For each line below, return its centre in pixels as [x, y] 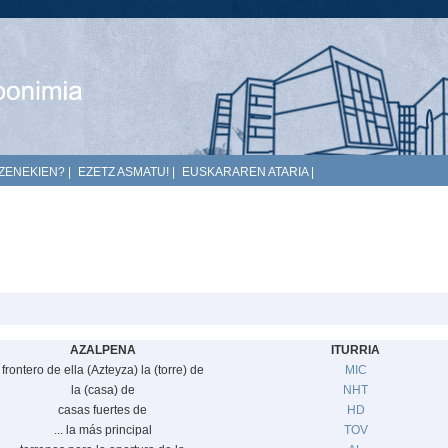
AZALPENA [102, 350]
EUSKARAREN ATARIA [245, 172]
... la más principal [102, 430]
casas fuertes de [102, 410]
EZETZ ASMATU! [123, 172]
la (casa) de [102, 390]
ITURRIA [355, 350]
